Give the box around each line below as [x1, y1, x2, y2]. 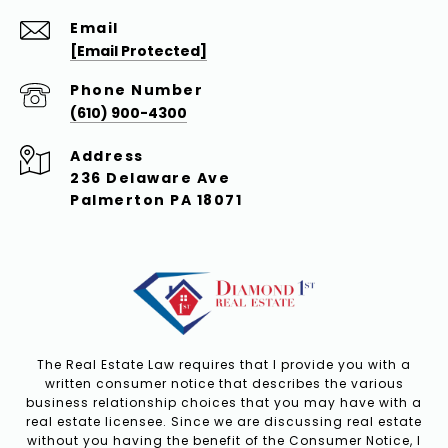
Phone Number [70, 80, 203, 101]
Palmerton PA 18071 [70, 190, 242, 211]
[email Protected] [70, 41, 207, 62]
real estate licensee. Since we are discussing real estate [26, 413, 422, 431]
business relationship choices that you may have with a [26, 394, 422, 412]
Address [70, 146, 144, 167]
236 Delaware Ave [70, 168, 230, 189]
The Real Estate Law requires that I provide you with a [37, 356, 411, 374]
